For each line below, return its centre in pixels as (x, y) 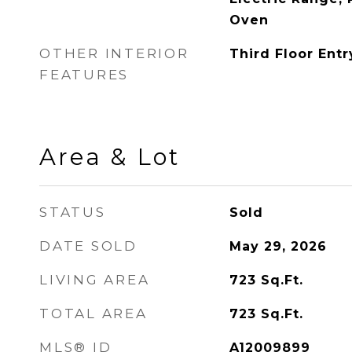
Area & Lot (110, 157)
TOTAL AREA (93, 313)
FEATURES (84, 75)
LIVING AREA (95, 280)
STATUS (73, 212)
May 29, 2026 (278, 246)
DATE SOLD (88, 246)
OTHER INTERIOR (114, 53)
